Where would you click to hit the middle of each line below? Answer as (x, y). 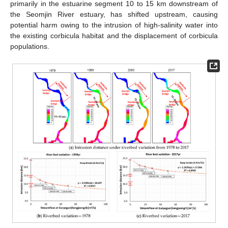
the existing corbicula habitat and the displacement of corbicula (114, 36)
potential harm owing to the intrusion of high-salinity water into (114, 25)
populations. (30, 47)
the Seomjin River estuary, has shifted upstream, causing (114, 15)
